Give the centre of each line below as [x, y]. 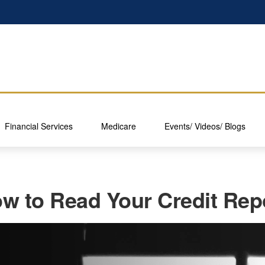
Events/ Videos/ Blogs [205, 126]
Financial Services [39, 126]
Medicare [119, 126]
